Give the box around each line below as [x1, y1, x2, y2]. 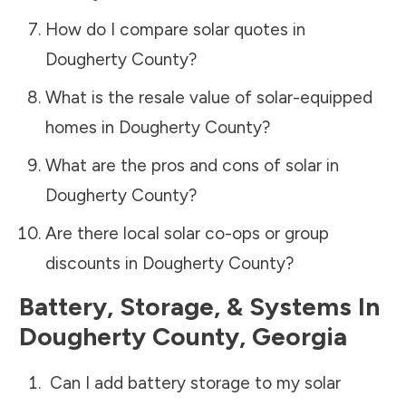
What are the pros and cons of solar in [44, 154, 339, 176]
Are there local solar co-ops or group [44, 222, 329, 244]
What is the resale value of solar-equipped [44, 86, 372, 108]
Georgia [252, 320, 347, 352]
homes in [44, 116, 119, 138]
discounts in [44, 252, 142, 274]
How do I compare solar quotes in [44, 18, 305, 40]
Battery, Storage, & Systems [19, 290, 352, 322]
